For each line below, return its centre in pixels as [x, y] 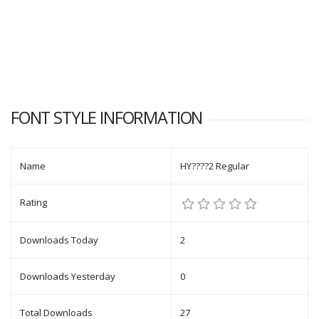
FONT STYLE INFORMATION [107, 117]
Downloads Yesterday [68, 276]
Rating [33, 202]
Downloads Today [59, 240]
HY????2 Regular [215, 166]
